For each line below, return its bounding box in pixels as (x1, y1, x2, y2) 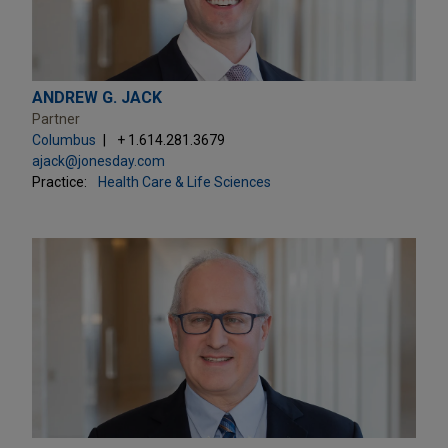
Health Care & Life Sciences (98, 173, 271, 190)
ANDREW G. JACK (32, 87, 162, 107)
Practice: (32, 173, 87, 190)
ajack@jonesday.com (32, 152, 165, 169)
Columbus (32, 131, 96, 148)
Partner (32, 110, 80, 127)
